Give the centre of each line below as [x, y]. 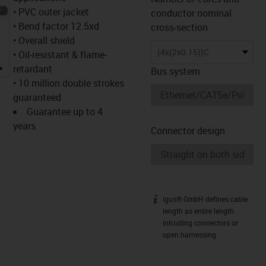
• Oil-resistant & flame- [60, 54]
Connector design [188, 130]
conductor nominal [191, 13]
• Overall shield [44, 40]
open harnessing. [190, 235]
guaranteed [37, 97]
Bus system [175, 71]
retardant [32, 69]
